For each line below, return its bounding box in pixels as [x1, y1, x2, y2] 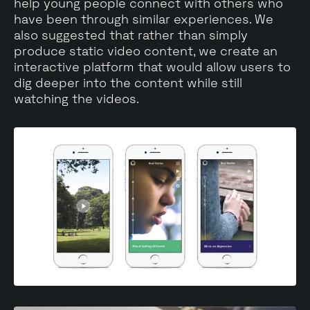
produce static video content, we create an [14, 42, 277, 59]
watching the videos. [14, 90, 139, 107]
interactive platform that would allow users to [14, 58, 291, 75]
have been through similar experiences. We [14, 10, 273, 27]
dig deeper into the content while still [14, 74, 242, 91]
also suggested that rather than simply [14, 26, 248, 43]
